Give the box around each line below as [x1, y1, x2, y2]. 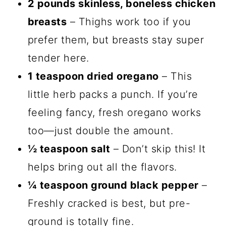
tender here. [27, 51, 89, 64]
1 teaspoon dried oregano [27, 70, 159, 82]
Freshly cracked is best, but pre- [27, 197, 191, 209]
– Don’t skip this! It [110, 142, 206, 155]
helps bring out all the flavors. [27, 160, 177, 173]
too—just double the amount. [27, 124, 174, 137]
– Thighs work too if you [67, 15, 191, 28]
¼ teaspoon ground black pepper [27, 179, 199, 191]
